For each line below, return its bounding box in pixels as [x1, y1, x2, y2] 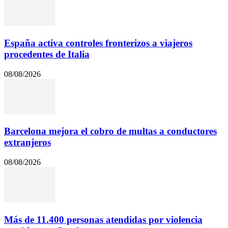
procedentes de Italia [4, 48, 90, 60]
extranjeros [4, 137, 51, 148]
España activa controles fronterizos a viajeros [4, 37, 192, 48]
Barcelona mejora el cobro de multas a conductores [4, 126, 217, 137]
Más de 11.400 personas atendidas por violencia [4, 214, 203, 225]
